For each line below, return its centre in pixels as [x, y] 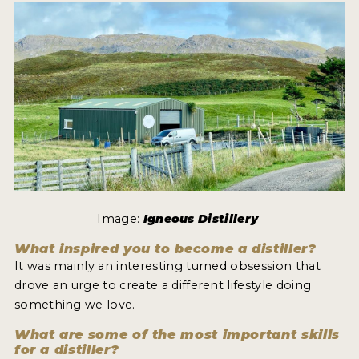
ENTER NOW [80, 79]
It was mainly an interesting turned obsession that [167, 266]
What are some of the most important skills [177, 335]
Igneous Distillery [201, 219]
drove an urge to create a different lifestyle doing [163, 286]
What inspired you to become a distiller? [165, 249]
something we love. [75, 305]
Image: [120, 219]
